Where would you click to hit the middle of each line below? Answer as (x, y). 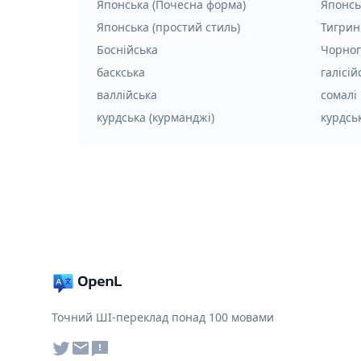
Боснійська (127, 50)
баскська (121, 72)
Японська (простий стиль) (168, 27)
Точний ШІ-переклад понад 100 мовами (163, 317)
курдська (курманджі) (156, 117)
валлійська (127, 95)
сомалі (339, 95)
